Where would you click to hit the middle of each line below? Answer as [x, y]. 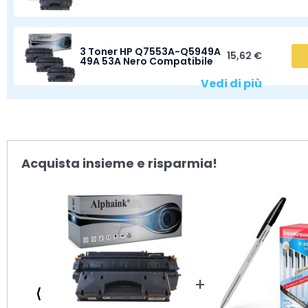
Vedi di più [231, 84]
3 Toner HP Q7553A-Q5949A [150, 51]
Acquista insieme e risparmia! [119, 163]
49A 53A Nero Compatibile [146, 61]
